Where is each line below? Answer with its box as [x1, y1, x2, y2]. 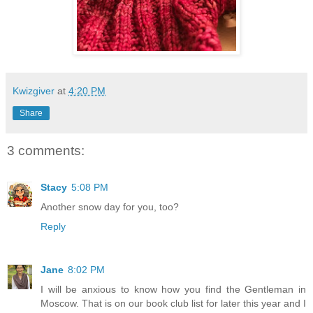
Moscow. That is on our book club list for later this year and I [41, 297, 306, 309]
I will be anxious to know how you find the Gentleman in [41, 283, 306, 295]
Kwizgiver [13, 85, 54, 97]
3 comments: [7, 143, 85, 159]
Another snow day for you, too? [41, 201, 179, 212]
